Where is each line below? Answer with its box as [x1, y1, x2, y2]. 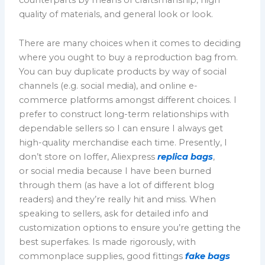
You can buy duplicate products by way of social [19, 66, 227, 77]
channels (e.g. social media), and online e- [19, 80, 198, 92]
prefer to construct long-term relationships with [19, 109, 230, 120]
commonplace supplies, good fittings [19, 251, 186, 262]
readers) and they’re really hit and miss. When [19, 194, 216, 205]
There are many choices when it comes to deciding [19, 38, 241, 49]
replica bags [157, 151, 214, 163]
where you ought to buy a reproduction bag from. [19, 52, 238, 63]
